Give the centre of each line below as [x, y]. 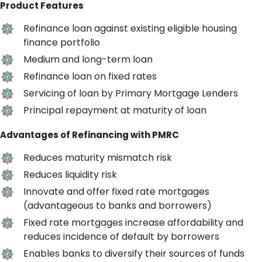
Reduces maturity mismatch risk [98, 157]
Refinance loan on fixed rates [90, 76]
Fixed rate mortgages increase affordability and [133, 222]
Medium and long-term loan [88, 59]
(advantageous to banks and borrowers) [118, 205]
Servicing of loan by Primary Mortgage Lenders [131, 93]
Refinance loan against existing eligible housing [130, 28]
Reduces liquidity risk [70, 174]
